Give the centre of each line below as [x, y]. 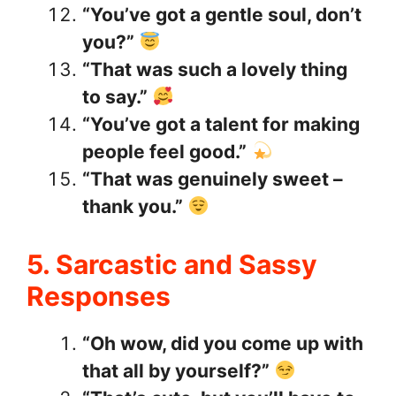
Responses [99, 296]
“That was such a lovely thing [215, 70]
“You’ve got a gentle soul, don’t [222, 15]
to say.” [115, 97]
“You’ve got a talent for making [221, 125]
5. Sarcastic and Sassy [172, 264]
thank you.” [133, 207]
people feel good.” [164, 152]
